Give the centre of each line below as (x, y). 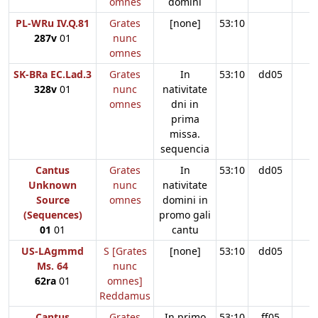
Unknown (53, 185)
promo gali (185, 214)
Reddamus (125, 295)
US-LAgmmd (53, 251)
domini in (185, 199)
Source (53, 199)
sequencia (185, 148)
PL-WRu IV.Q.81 (53, 23)
